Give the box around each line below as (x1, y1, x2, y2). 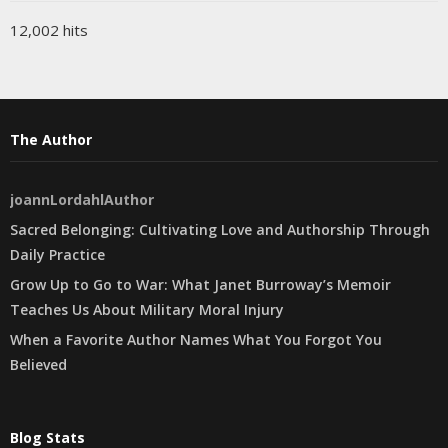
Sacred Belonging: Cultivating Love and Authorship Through (10, 220, 430, 239)
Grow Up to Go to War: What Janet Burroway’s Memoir (10, 275, 391, 294)
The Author (10, 130, 92, 149)
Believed (10, 355, 67, 374)
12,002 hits (10, 20, 88, 40)
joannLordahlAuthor (10, 190, 154, 209)
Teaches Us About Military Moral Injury (10, 300, 284, 319)
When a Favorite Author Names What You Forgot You (10, 330, 382, 349)
